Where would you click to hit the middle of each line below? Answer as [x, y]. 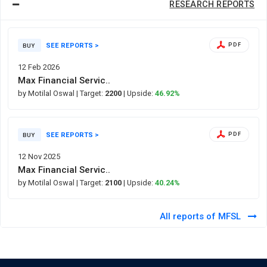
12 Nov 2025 [39, 156]
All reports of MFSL [201, 216]
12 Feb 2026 [39, 67]
